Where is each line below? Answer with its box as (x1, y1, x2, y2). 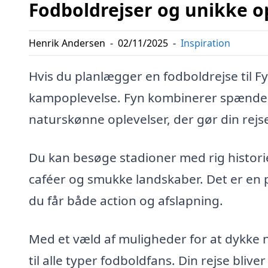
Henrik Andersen (29, 36, 105, 50)
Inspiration (181, 36, 230, 50)
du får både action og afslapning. (29, 192, 223, 209)
